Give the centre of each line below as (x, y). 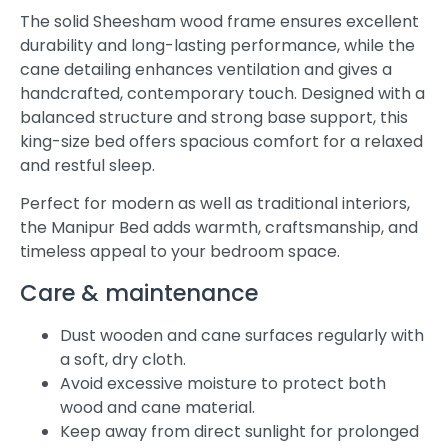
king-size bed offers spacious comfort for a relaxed (221, 141)
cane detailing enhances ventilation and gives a (206, 69)
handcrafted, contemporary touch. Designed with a (222, 93)
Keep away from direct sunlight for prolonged (239, 431)
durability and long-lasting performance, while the (217, 45)
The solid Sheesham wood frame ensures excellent (219, 21)
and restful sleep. (87, 165)
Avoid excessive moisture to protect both (223, 383)
